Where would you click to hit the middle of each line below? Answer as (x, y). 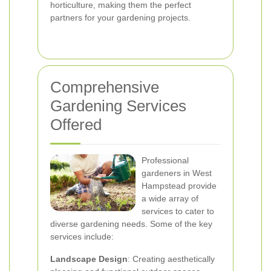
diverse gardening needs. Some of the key (131, 224)
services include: (82, 237)
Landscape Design (89, 259)
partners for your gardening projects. (120, 18)
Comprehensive (105, 87)
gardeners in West (177, 173)
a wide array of (170, 198)
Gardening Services (118, 106)
